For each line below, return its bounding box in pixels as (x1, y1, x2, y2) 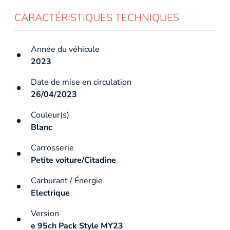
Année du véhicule (31, 43, 100, 55)
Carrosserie (31, 142, 74, 154)
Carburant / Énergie (31, 175, 103, 186)
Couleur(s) (31, 109, 69, 121)
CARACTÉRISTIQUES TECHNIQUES (14, 10, 179, 25)
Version (31, 207, 59, 219)
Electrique (31, 187, 70, 199)
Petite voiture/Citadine (31, 154, 116, 166)
